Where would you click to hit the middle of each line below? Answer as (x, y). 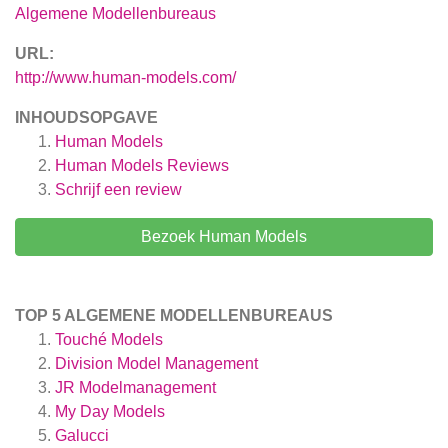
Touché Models (109, 340)
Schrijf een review (118, 190)
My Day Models (110, 412)
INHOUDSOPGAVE (86, 118)
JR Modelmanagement (135, 388)
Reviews (196, 166)
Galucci (82, 436)
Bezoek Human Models (224, 237)
